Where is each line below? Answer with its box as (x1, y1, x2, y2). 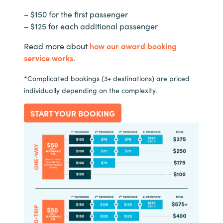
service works (24, 52, 73, 63)
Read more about (24, 40, 90, 51)
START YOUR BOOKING (30, 107, 115, 118)
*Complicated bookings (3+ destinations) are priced (24, 73, 190, 83)
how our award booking (90, 40, 177, 51)
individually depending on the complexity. (24, 85, 157, 95)
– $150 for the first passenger (24, 8, 128, 19)
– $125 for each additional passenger (24, 20, 158, 31)
